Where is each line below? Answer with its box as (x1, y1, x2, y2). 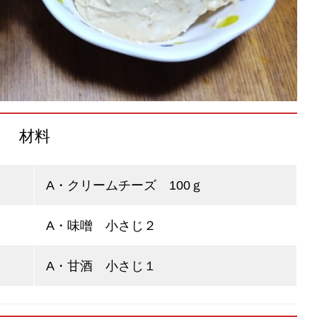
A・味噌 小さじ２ (46, 218, 156, 233)
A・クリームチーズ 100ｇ (46, 178, 203, 192)
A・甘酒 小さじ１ (46, 258, 156, 273)
